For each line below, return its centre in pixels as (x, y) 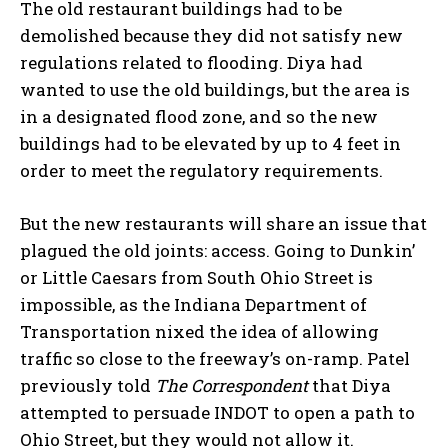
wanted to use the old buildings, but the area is (215, 89)
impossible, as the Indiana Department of (193, 304)
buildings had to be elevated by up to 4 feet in (210, 143)
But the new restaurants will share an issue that (223, 223)
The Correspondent (231, 385)
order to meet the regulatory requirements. (203, 170)
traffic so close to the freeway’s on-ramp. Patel (215, 358)
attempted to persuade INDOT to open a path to (217, 412)
